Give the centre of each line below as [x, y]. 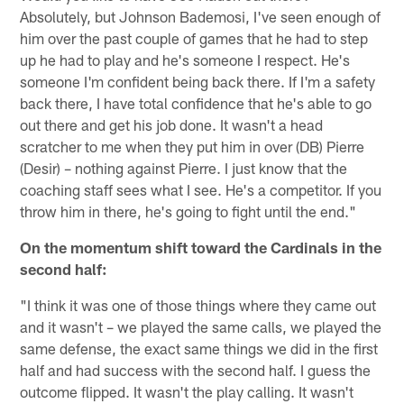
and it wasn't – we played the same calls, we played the [201, 326]
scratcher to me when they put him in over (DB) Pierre [193, 146]
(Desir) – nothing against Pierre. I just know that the [184, 167]
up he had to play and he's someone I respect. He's [185, 59]
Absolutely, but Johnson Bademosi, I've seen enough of [201, 16]
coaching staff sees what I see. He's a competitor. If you [201, 189]
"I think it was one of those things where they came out [198, 304]
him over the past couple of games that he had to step [194, 37]
